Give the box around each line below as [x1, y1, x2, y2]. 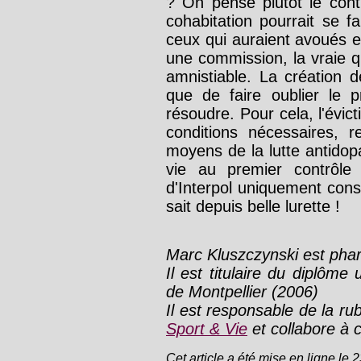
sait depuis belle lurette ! [166, 197, 340, 216]
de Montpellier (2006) [166, 282, 318, 301]
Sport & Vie [166, 319, 247, 338]
